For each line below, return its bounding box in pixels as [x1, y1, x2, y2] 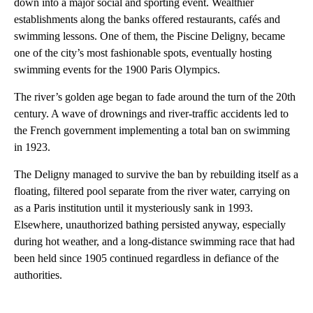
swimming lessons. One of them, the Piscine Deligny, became [14, 30, 285, 42]
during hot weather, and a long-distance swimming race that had [14, 235, 295, 247]
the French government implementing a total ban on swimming [14, 124, 290, 136]
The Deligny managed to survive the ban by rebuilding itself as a [14, 168, 298, 180]
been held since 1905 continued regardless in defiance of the [14, 252, 279, 264]
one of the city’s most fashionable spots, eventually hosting [14, 47, 272, 59]
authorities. [14, 269, 62, 281]
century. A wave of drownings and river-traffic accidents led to [14, 108, 289, 119]
